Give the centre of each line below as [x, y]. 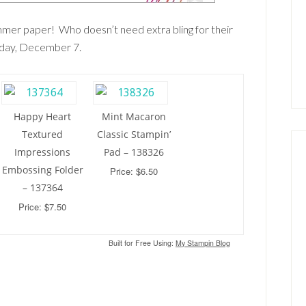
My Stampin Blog [203, 243]
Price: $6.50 [134, 171]
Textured [42, 134]
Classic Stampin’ [134, 134]
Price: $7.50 [42, 207]
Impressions [42, 152]
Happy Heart [42, 116]
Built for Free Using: [141, 243]
